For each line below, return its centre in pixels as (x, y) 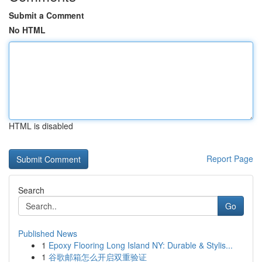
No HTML (27, 30)
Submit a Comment (46, 15)
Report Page (230, 158)
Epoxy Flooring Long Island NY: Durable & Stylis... (141, 245)
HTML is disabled (41, 126)
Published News (48, 233)
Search (31, 190)
